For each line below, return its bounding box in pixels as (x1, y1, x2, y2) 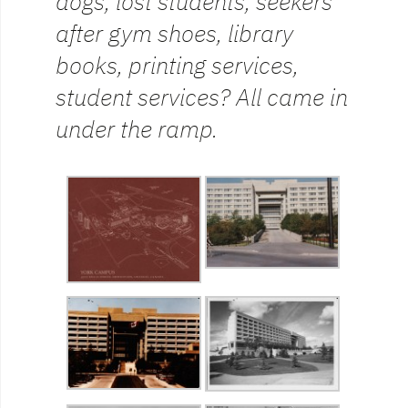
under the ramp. (56, 114, 218, 145)
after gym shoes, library (56, 18, 293, 49)
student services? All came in (56, 82, 348, 113)
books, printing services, (56, 50, 299, 81)
